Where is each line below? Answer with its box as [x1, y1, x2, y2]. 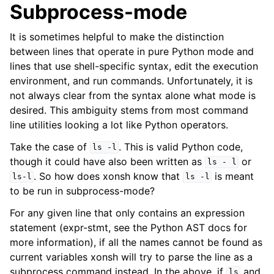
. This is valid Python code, [119, 140, 243, 153]
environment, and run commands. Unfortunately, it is [10, 74, 253, 87]
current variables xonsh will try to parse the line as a [10, 250, 253, 263]
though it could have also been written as [10, 155, 205, 168]
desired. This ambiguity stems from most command [10, 103, 248, 116]
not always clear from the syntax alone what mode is [10, 89, 256, 102]
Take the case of [10, 140, 90, 153]
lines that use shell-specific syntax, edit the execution [10, 59, 258, 72]
